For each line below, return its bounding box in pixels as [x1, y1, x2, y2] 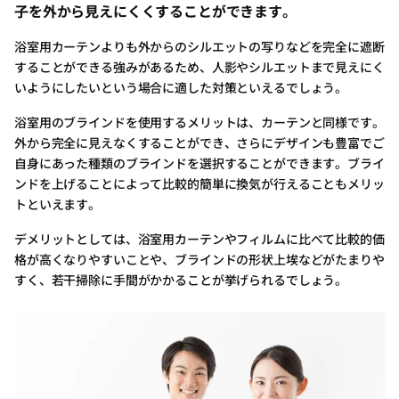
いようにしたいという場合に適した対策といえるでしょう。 [14, 77, 348, 96]
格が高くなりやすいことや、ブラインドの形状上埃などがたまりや [14, 249, 385, 268]
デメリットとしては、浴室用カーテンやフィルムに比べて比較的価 [14, 229, 385, 248]
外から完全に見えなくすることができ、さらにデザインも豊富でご [14, 133, 385, 151]
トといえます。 [14, 194, 102, 213]
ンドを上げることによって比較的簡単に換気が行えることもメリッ [14, 174, 385, 192]
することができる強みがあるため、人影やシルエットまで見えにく [14, 57, 385, 76]
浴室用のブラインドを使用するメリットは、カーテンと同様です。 [14, 112, 385, 131]
